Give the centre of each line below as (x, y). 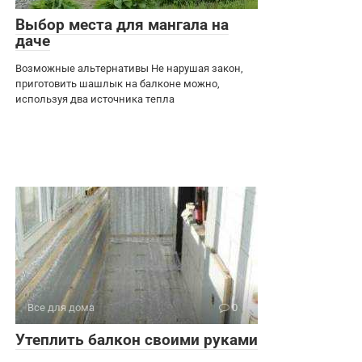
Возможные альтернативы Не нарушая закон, (129, 68)
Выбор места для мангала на (122, 25)
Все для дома (61, 307)
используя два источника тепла (95, 99)
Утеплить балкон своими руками (137, 340)
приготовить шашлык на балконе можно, (118, 84)
